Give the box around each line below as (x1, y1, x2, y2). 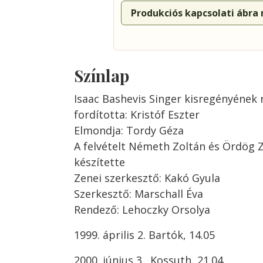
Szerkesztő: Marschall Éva (74, 187, 203, 201)
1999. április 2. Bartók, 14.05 (74, 228, 215, 242)
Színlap (74, 65, 129, 86)
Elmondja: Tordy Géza (74, 123, 184, 137)
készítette (74, 155, 125, 169)
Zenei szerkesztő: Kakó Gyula (74, 171, 220, 185)
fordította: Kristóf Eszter (74, 107, 200, 122)
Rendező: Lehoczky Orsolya (74, 203, 210, 217)
